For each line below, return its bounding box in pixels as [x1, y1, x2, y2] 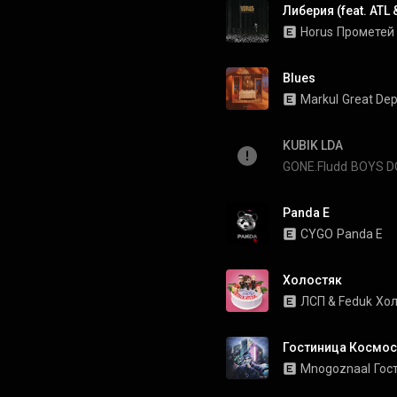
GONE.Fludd [283, 160, 347, 174]
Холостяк [283, 273, 342, 287]
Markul [300, 92, 339, 106]
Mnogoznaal [300, 362, 370, 376]
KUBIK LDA [283, 138, 343, 152]
